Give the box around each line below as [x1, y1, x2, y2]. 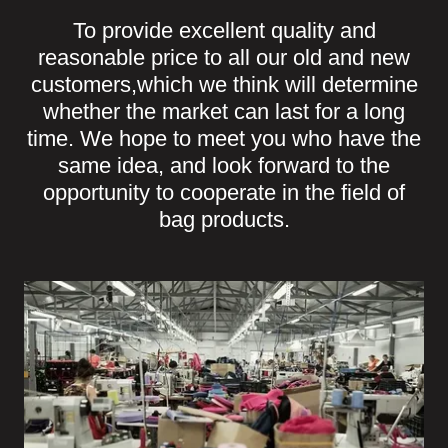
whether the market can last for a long [43, 99, 405, 124]
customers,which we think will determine [30, 72, 418, 97]
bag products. [158, 207, 290, 232]
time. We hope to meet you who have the [27, 126, 421, 151]
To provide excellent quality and [72, 18, 376, 43]
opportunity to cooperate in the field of [43, 180, 405, 205]
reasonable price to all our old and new [38, 45, 410, 70]
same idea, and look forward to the [58, 153, 390, 178]
